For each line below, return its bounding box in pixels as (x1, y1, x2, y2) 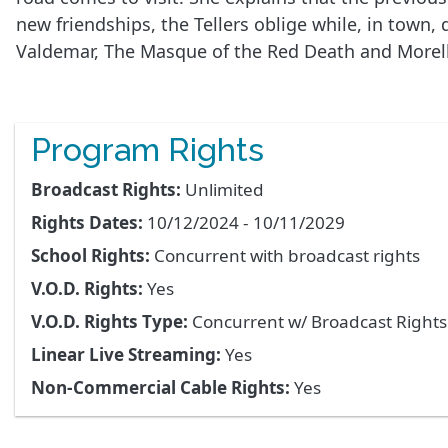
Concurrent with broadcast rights (154, 243, 420, 267)
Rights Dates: (31, 210, 143, 234)
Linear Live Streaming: (31, 342, 221, 366)
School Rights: (31, 243, 150, 267)
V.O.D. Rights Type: (31, 309, 188, 333)
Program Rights (31, 130, 264, 168)
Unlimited (185, 177, 264, 201)
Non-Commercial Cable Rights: (31, 375, 290, 399)
